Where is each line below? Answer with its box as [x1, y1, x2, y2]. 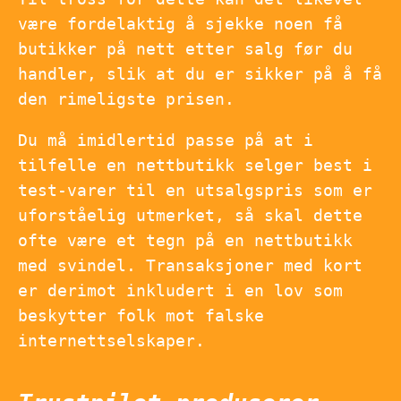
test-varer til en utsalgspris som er [18, 180, 372, 200]
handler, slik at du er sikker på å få [18, 64, 382, 83]
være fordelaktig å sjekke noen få [18, 13, 343, 33]
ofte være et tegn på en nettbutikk [18, 230, 353, 250]
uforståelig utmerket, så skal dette [18, 205, 363, 225]
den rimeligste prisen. [18, 89, 235, 108]
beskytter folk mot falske [18, 305, 264, 325]
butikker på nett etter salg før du [18, 38, 353, 58]
